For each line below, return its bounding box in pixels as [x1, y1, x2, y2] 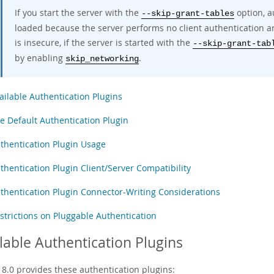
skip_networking [65, 54, 139, 64]
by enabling [15, 52, 65, 64]
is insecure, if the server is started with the [15, 37, 193, 48]
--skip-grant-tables [141, 9, 234, 18]
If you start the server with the [15, 7, 141, 18]
